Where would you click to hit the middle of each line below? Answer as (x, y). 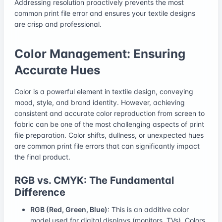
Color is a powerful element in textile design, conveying (104, 91)
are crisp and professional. (58, 24)
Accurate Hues (57, 70)
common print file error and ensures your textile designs (105, 13)
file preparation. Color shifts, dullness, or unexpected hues (109, 135)
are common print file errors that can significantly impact (107, 146)
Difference (40, 192)
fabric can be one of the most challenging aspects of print (109, 124)
